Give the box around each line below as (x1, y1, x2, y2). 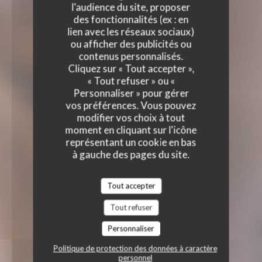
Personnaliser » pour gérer (73, 87, 189, 99)
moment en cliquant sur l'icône (65, 123, 197, 136)
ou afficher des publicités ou (70, 37, 192, 50)
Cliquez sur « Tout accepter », (68, 62, 194, 75)
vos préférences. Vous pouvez (65, 99, 196, 112)
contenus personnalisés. (78, 50, 184, 63)
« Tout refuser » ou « (87, 74, 175, 87)
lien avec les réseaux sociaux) (67, 25, 195, 38)
